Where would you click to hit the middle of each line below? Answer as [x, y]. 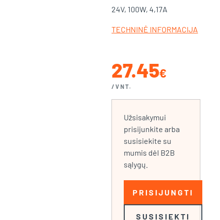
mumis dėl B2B [150, 152]
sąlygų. [136, 164]
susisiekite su [148, 141]
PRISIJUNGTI [163, 192]
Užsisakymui [145, 117]
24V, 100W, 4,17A [140, 9]
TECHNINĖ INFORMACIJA [155, 29]
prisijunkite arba [152, 129]
